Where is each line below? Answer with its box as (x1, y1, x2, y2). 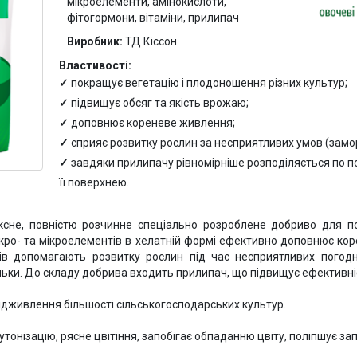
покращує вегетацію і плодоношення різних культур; (71, 76, 347, 89)
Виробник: (67, 34, 125, 48)
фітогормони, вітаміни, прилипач (67, 10, 239, 24)
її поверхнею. (59, 175, 129, 189)
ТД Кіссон (125, 34, 177, 48)
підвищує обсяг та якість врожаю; (71, 96, 249, 109)
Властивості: (59, 58, 131, 72)
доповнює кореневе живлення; (71, 116, 235, 129)
